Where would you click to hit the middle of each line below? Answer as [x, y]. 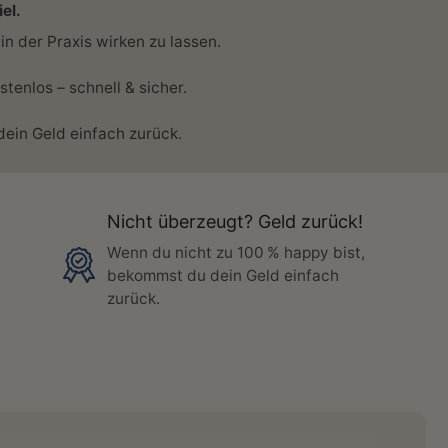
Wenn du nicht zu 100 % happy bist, [236, 252]
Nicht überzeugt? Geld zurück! [235, 221]
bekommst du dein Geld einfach [223, 275]
